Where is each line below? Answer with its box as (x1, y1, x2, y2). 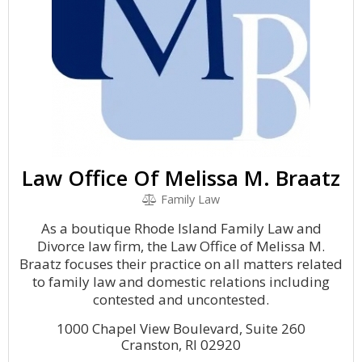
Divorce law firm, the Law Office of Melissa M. (37, 237, 325, 255)
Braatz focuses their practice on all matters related (19, 255, 343, 273)
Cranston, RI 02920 (121, 335, 241, 354)
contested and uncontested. (93, 290, 269, 309)
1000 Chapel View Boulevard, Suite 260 (57, 319, 305, 338)
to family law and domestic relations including (32, 272, 330, 291)
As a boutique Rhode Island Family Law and (40, 219, 322, 238)
